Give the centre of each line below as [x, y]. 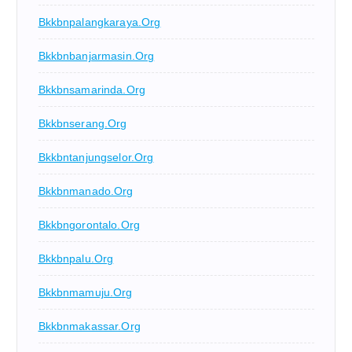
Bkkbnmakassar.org [89, 326]
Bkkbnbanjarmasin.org [96, 56]
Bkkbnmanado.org [86, 191]
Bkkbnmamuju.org [85, 293]
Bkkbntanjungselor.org [96, 158]
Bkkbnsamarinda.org [92, 90]
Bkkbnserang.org [82, 124]
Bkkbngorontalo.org [89, 225]
